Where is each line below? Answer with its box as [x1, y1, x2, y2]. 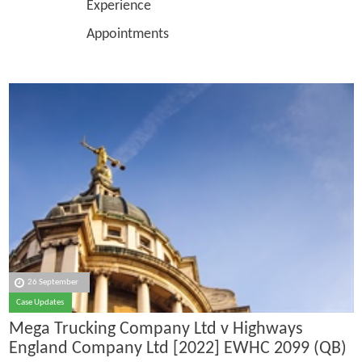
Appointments [8, 26, 169, 42]
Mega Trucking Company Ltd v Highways [8, 319, 303, 339]
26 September [27, 278, 79, 288]
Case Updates [16, 298, 65, 308]
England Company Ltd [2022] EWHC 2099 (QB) [8, 339, 347, 358]
